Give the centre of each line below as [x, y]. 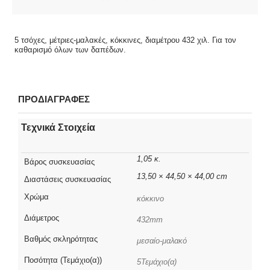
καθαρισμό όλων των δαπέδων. [70, 50]
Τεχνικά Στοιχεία [58, 128]
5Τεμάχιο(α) [157, 262]
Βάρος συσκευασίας [59, 162]
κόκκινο [150, 199]
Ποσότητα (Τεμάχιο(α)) [63, 260]
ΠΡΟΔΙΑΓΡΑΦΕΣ [54, 99]
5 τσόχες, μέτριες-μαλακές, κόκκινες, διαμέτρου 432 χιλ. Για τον [125, 40]
